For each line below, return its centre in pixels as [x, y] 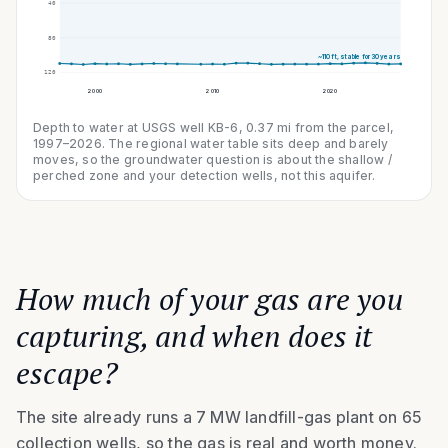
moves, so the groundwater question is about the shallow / [212, 160]
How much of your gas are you [209, 299]
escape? [67, 373]
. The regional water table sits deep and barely [245, 144]
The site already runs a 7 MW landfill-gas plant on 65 [219, 417]
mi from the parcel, [334, 128]
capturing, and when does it [194, 336]
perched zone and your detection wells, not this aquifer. [204, 176]
